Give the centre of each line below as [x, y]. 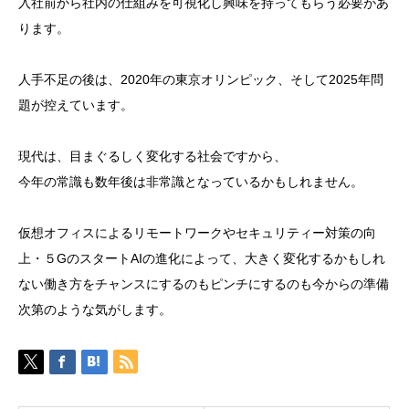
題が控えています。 [76, 105]
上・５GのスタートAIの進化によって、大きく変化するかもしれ [202, 258]
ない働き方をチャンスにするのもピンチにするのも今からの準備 [204, 284]
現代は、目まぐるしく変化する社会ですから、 [152, 156]
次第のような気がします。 [95, 309]
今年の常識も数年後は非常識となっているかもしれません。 [191, 182]
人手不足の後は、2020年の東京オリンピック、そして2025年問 [201, 79]
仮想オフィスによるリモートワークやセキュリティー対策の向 [197, 233]
